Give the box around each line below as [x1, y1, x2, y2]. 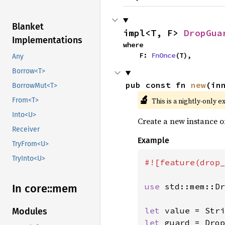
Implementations [12, 35, 82, 46]
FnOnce [151, 51, 175, 60]
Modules [12, 206, 47, 217]
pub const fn [125, 80, 191, 90]
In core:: [12, 182, 52, 196]
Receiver [12, 125, 40, 134]
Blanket [12, 21, 44, 33]
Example [137, 136, 169, 145]
